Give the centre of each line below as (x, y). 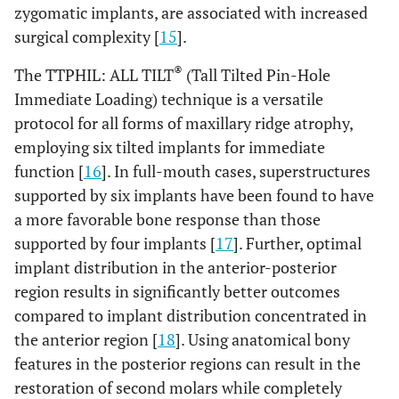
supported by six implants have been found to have (194, 195)
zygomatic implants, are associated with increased (191, 12)
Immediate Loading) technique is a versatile (169, 99)
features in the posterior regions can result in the (187, 363)
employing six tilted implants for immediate (170, 147)
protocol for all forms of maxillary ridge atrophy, (183, 123)
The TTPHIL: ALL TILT (94, 75)
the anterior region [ (86, 339)
